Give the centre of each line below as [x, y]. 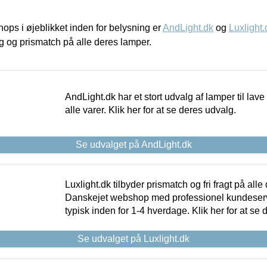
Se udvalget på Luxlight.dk [133, 238]
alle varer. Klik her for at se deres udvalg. [150, 110]
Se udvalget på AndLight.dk [133, 144]
